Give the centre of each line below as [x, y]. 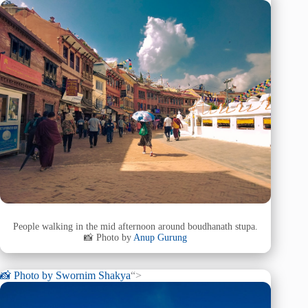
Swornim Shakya [93, 275]
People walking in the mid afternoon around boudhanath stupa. [136, 227]
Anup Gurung [161, 238]
